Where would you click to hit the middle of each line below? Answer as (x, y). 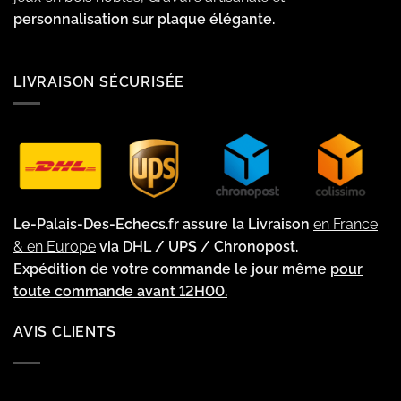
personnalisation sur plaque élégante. (144, 19)
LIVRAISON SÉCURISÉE (99, 81)
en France (346, 224)
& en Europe (55, 246)
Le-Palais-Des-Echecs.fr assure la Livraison (163, 224)
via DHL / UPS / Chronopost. (197, 246)
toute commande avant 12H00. (120, 291)
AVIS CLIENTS (65, 332)
